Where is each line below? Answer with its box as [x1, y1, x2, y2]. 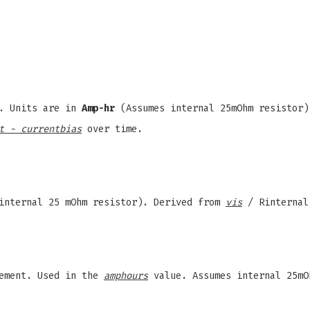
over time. [82, 123, 143, 135]
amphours [104, 270, 148, 282]
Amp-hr [82, 102, 115, 114]
